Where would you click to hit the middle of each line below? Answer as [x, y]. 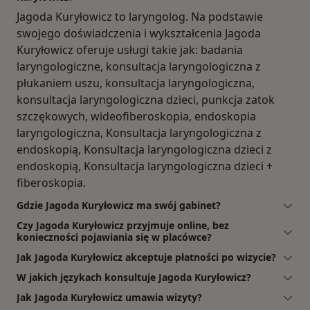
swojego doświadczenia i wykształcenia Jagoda [139, 33]
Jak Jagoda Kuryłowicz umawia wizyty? [109, 297]
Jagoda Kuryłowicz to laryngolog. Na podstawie [140, 16]
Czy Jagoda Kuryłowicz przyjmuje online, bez [123, 225]
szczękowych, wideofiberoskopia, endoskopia [136, 116]
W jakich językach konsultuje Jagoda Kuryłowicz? [134, 277]
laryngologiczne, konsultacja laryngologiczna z [139, 66]
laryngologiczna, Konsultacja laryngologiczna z [139, 133]
